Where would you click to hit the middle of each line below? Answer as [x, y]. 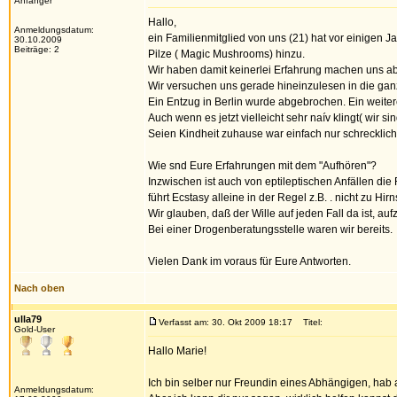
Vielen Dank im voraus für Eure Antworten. [249, 261]
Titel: [309, 322]
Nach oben [39, 288]
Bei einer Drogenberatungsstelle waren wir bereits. [270, 230]
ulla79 [28, 319]
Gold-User [35, 329]
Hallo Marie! [177, 351]
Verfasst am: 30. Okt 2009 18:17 [226, 322]
